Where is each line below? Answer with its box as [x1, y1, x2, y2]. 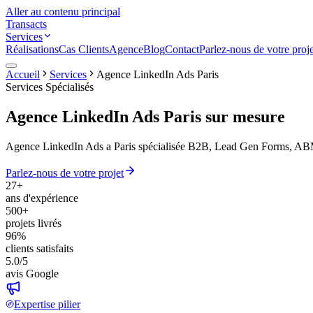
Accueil [6, 68, 40, 80]
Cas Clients [59, 43, 109, 55]
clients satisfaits [6, 242, 73, 254]
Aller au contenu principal [6, 6, 120, 17]
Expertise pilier [14, 298, 80, 310]
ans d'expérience [6, 191, 78, 204]
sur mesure [205, 107, 285, 126]
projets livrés [6, 217, 61, 229]
